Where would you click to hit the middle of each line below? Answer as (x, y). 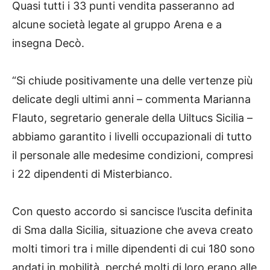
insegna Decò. (48, 43)
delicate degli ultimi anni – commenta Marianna (131, 99)
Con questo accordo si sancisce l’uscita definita (132, 212)
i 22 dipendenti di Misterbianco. (92, 174)
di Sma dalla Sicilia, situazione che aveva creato (133, 230)
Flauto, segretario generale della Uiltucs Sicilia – (132, 118)
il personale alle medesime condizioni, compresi (133, 155)
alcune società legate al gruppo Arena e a (117, 25)
